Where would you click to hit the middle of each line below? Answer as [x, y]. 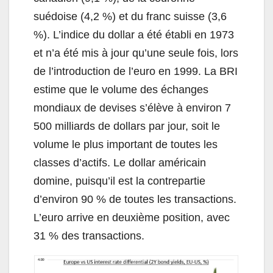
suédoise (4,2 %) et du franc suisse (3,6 [130, 17]
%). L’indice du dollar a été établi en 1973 [134, 35]
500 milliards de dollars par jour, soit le [127, 126]
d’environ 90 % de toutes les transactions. [135, 200]
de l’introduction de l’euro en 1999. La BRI [136, 72]
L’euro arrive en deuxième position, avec [132, 218]
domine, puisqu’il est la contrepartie [119, 181]
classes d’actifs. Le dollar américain [120, 163]
